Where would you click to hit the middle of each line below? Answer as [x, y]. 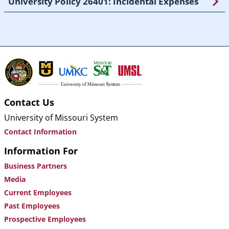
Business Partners [36, 166]
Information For [41, 151]
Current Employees [38, 193]
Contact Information [40, 132]
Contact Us [29, 102]
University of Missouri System [61, 118]
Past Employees [32, 206]
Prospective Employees [45, 219]
